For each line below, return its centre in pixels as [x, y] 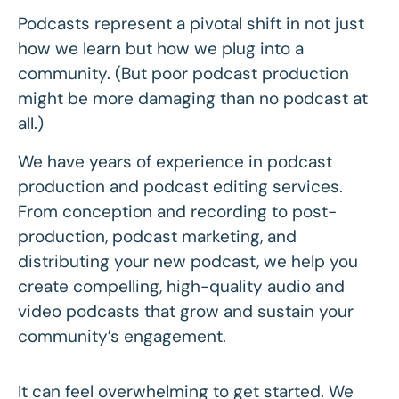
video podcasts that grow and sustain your [186, 311]
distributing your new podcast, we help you [188, 261]
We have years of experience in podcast [175, 161]
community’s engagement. [122, 336]
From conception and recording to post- [177, 211]
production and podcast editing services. [180, 186]
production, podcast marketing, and [157, 236]
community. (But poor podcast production [183, 74]
